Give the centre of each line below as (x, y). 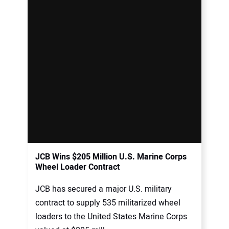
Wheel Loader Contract (77, 167)
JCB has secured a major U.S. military (104, 189)
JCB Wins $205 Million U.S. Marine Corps (111, 157)
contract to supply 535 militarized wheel (108, 203)
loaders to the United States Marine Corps (111, 217)
